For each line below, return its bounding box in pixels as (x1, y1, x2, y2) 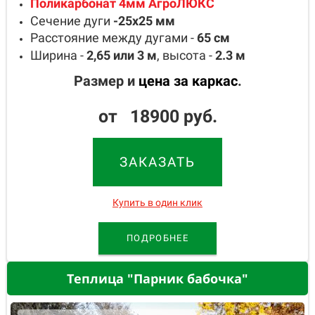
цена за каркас (138, 72, 238, 89)
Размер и (73, 72, 139, 89)
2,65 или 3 (86, 47, 144, 63)
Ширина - (30, 47, 86, 63)
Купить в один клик (112, 196, 202, 208)
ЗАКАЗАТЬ (120, 153, 195, 170)
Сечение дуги (30, 13, 113, 28)
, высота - (157, 47, 215, 63)
